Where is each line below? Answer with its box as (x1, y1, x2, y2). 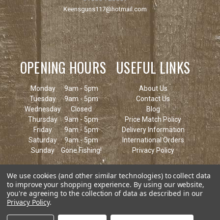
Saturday (28, 136, 57, 144)
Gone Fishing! (61, 146, 102, 154)
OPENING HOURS (20, 57, 107, 78)
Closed (71, 105, 92, 113)
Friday (33, 125, 52, 134)
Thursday (28, 115, 57, 123)
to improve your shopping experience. (7, 180, 134, 189)
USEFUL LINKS (116, 57, 191, 78)
